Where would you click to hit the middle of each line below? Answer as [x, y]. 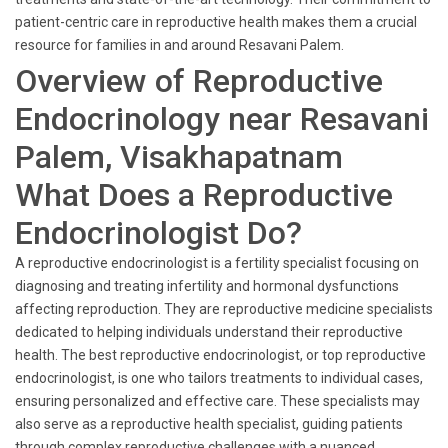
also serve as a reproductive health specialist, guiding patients [209, 424]
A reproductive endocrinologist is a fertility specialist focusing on [217, 263]
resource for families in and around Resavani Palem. [179, 45]
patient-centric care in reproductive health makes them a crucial [216, 22]
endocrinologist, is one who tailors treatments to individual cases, [219, 378]
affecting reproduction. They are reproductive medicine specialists [224, 309]
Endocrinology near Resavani [222, 119]
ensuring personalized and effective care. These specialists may [217, 401]
